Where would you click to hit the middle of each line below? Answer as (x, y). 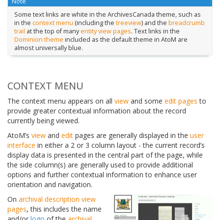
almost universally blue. (48, 48)
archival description (49, 199)
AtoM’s (19, 136)
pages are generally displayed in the (132, 136)
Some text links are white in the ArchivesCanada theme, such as (107, 14)
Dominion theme (39, 39)
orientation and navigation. (50, 185)
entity (88, 31)
